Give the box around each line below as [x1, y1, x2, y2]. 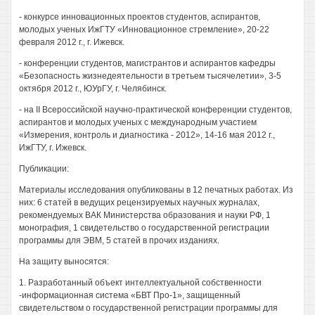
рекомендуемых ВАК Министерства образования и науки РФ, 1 [19, 210, 271, 220]
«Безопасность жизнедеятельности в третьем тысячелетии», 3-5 [19, 71, 281, 81]
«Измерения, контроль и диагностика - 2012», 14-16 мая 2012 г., [19, 130, 275, 140]
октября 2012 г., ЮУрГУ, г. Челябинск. [19, 84, 167, 94]
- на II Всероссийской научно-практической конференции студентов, [19, 105, 292, 115]
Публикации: [19, 164, 69, 174]
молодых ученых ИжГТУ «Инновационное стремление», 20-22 [19, 25, 269, 34]
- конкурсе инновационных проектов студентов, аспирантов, [19, 12, 260, 22]
